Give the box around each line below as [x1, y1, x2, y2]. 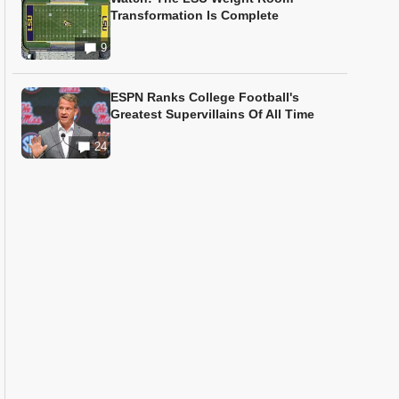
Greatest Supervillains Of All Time [110, 107, 314, 121]
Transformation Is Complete [110, 8, 279, 22]
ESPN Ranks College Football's [110, 90, 299, 104]
